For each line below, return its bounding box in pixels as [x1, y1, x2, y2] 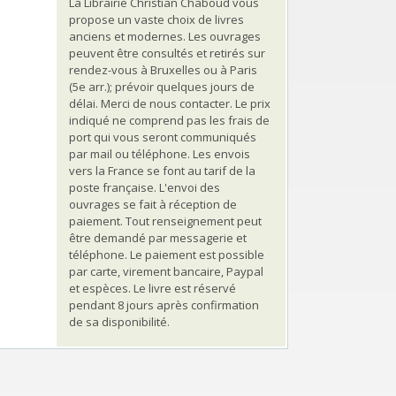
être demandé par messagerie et [69, 229, 247, 246]
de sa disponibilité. [69, 313, 170, 330]
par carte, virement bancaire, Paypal [69, 263, 263, 279]
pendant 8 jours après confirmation [69, 296, 259, 313]
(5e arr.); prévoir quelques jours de [69, 78, 255, 95]
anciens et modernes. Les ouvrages [69, 27, 261, 44]
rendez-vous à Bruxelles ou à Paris [69, 61, 257, 78]
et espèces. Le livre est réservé [69, 279, 236, 296]
